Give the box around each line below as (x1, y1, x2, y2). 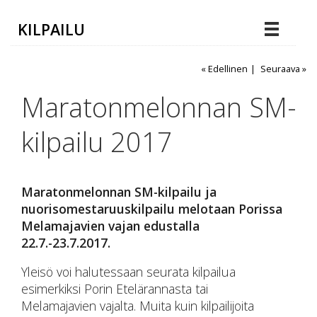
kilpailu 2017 (21, 124, 173, 160)
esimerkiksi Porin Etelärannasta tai (21, 280, 208, 298)
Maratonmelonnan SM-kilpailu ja (21, 183, 217, 200)
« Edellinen (200, 62, 248, 75)
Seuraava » (260, 62, 306, 75)
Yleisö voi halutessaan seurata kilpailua (21, 263, 236, 281)
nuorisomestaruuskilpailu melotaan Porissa (21, 200, 282, 217)
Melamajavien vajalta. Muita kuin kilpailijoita (21, 297, 254, 315)
